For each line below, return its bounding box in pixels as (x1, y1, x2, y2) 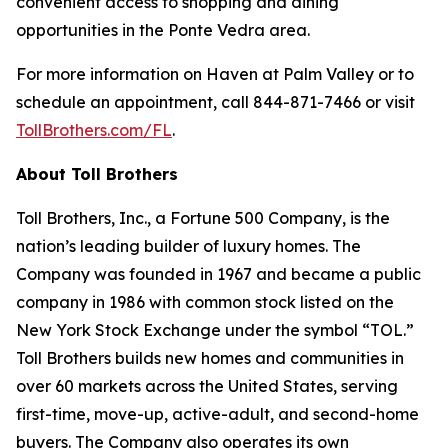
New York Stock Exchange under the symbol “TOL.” (16, 320, 414, 341)
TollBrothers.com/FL (16, 120, 172, 141)
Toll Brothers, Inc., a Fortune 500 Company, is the (16, 208, 390, 229)
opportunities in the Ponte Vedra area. (16, 20, 310, 41)
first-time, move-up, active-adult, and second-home (16, 404, 419, 425)
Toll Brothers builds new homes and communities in (16, 348, 404, 369)
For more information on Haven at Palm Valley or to (16, 64, 414, 85)
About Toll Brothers (16, 164, 178, 185)
